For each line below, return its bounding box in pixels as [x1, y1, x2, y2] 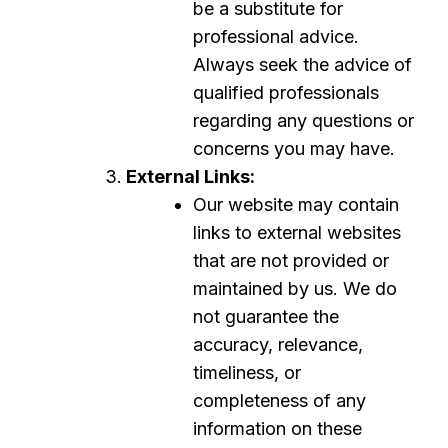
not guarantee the [193, 306, 339, 327]
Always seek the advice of [193, 54, 412, 75]
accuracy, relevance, [193, 334, 363, 355]
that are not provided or [193, 250, 389, 271]
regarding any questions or [193, 110, 414, 131]
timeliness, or [193, 362, 301, 383]
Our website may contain [193, 194, 399, 215]
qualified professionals [193, 82, 379, 103]
